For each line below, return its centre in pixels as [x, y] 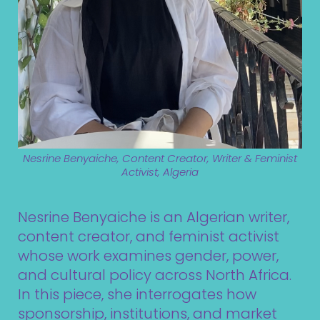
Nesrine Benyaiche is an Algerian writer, [154, 217]
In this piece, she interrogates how [137, 294]
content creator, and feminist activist [149, 236]
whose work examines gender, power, [148, 255]
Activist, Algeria [160, 171]
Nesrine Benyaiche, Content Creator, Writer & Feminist [160, 158]
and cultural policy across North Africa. [155, 275]
